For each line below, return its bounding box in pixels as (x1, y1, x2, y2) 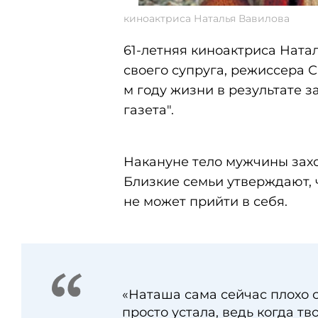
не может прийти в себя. (124, 194, 287, 209)
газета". (124, 102, 174, 118)
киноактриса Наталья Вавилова (124, 12, 290, 25)
